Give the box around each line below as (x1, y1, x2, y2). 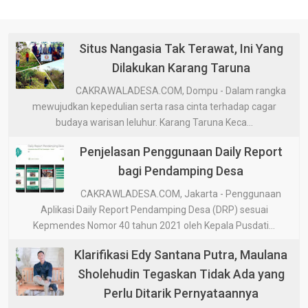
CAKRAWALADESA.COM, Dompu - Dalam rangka (76, 85, 286, 97)
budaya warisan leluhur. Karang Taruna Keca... (55, 117, 253, 129)
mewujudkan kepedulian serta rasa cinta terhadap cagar (32, 101, 276, 113)
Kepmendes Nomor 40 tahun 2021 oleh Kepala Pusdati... (33, 220, 275, 232)
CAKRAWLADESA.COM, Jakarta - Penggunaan (80, 188, 281, 200)
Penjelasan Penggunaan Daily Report (79, 144, 283, 159)
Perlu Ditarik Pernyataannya (103, 286, 258, 301)
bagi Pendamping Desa (118, 164, 243, 179)
